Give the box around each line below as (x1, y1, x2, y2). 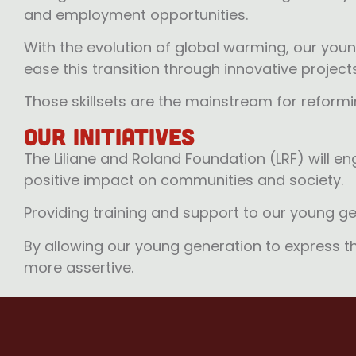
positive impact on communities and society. (24, 169, 343, 190)
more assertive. (24, 257, 133, 277)
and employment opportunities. (24, 4, 248, 25)
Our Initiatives (24, 121, 195, 150)
